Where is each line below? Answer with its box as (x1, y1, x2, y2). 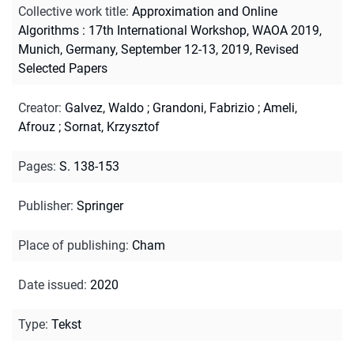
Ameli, (263, 100, 297, 115)
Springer (77, 198, 123, 213)
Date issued (18, 277, 84, 292)
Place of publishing (18, 237, 126, 253)
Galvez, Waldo (65, 100, 144, 115)
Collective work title (18, 3, 126, 19)
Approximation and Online (132, 3, 277, 19)
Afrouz (18, 119, 55, 134)
